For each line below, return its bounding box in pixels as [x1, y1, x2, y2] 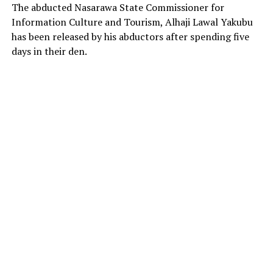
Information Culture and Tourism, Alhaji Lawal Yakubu [11, 15, 253, 29]
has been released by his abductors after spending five [11, 30, 249, 44]
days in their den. [11, 44, 87, 58]
